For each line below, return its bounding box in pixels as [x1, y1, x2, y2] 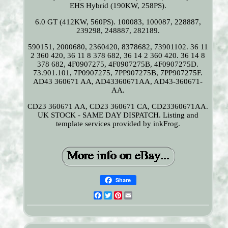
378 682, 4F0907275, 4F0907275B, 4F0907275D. [37, 60, 199, 69]
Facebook [101, 191, 134, 200]
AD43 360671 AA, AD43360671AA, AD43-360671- [33, 77, 203, 86]
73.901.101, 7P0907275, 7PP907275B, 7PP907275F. [33, 69, 203, 77]
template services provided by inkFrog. [55, 120, 180, 128]
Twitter [111, 191, 136, 200]
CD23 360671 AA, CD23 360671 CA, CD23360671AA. [27, 102, 209, 111]
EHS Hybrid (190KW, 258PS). [69, 2, 166, 10]
